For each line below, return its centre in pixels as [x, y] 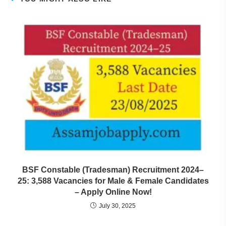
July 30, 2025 [117, 206]
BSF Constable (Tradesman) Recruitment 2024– [113, 170]
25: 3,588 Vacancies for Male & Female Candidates [113, 181]
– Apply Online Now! [113, 192]
